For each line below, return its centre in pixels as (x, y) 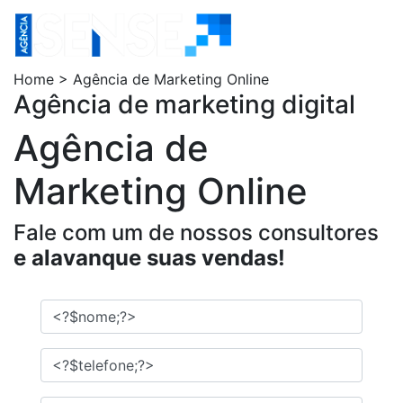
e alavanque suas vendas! (149, 258)
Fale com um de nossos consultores (196, 233)
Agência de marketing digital (184, 104)
